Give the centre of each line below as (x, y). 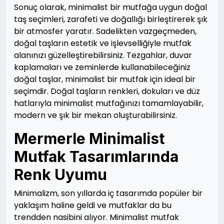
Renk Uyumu (60, 175)
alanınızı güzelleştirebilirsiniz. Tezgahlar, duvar (103, 55)
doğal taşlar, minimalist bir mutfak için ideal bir (105, 79)
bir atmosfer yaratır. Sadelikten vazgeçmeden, (105, 31)
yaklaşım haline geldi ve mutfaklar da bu (93, 205)
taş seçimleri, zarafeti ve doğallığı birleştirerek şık (111, 19)
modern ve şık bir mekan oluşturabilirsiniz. (95, 115)
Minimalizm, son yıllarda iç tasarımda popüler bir (108, 193)
